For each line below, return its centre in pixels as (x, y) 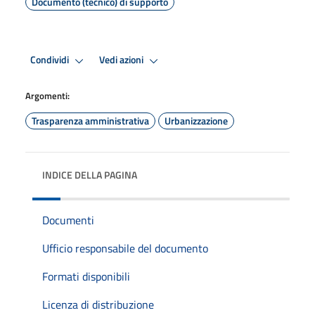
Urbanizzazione (196, 120)
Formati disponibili (86, 276)
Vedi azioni (122, 60)
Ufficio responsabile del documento (125, 248)
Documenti (68, 220)
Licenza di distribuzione (98, 304)
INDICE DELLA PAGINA (90, 174)
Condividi (51, 60)
